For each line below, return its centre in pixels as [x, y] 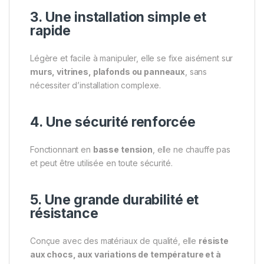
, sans [196, 71]
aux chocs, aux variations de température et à [126, 254]
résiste [214, 240]
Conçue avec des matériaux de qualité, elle [114, 240]
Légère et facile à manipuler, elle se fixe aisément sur [132, 58]
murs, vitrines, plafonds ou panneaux [108, 71]
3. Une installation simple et [118, 17]
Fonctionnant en [62, 149]
